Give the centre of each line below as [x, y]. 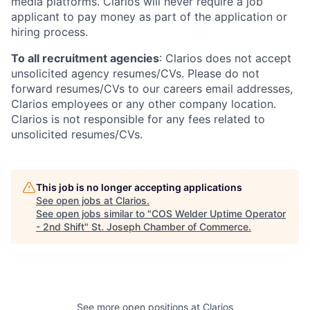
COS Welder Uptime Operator [219, 214]
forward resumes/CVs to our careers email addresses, [152, 89]
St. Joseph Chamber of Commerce [170, 227]
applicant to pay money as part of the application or [149, 17]
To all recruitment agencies [85, 58]
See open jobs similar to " [94, 214]
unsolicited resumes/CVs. [77, 135]
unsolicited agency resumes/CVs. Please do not [135, 74]
